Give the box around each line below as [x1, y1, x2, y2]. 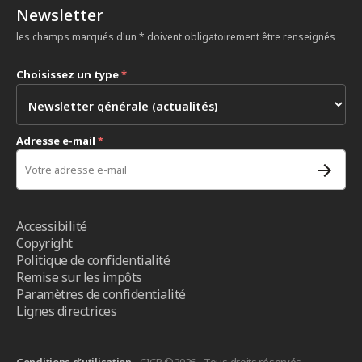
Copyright [16, 234, 73, 252]
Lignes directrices [16, 302, 116, 320]
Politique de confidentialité [16, 251, 170, 269]
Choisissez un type [16, 67, 121, 82]
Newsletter [16, 4, 103, 26]
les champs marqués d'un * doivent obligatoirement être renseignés [16, 30, 335, 44]
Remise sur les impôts [16, 268, 142, 286]
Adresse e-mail [16, 133, 98, 148]
